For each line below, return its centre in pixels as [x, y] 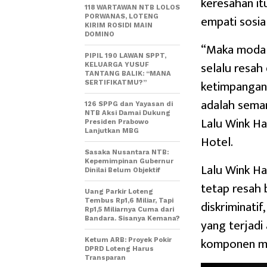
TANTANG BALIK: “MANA [128, 73]
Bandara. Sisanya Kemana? [132, 218]
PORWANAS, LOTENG [122, 16]
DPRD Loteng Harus [119, 249]
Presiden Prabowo [117, 122]
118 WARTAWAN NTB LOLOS [132, 7]
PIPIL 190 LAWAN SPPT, [125, 55]
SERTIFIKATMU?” [116, 82]
